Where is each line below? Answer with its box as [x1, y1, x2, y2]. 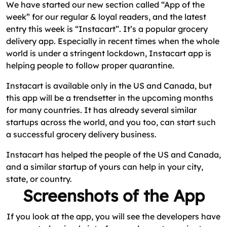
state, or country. [6, 173, 72, 184]
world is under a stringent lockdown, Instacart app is [6, 48, 211, 58]
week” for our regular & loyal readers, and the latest [6, 11, 206, 22]
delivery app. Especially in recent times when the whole [6, 35, 219, 46]
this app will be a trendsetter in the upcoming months [6, 92, 213, 103]
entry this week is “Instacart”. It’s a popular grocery [6, 23, 208, 34]
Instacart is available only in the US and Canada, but [6, 80, 212, 91]
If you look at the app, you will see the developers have [7, 211, 220, 221]
